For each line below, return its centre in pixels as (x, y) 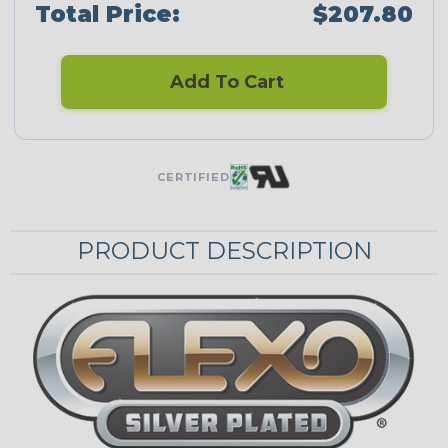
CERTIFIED (193, 177)
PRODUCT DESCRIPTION (224, 251)
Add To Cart (224, 82)
